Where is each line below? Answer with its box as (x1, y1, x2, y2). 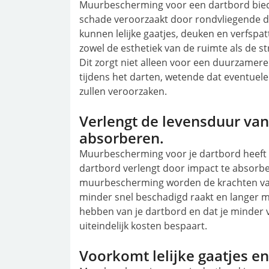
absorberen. (79, 128, 164, 148)
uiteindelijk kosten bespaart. (79, 219, 207, 233)
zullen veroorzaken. (79, 85, 167, 98)
